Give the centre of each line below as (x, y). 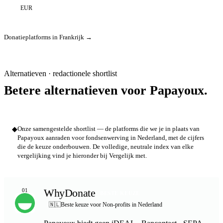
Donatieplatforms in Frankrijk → (48, 37)
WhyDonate (70, 193)
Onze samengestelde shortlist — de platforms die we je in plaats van (109, 129)
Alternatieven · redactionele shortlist (60, 73)
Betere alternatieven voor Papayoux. (106, 90)
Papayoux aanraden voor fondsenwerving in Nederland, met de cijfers (111, 138)
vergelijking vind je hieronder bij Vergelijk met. (82, 156)
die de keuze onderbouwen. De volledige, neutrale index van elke (106, 147)
